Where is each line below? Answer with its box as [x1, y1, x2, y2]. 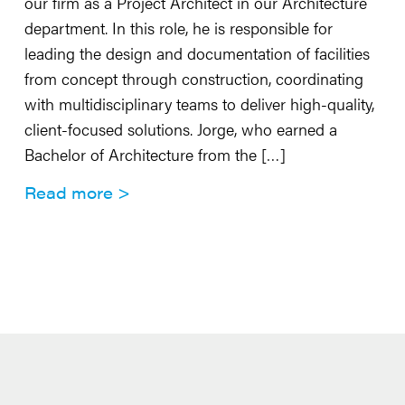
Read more [24, 181, 113, 203]
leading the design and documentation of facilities [24, 42, 370, 64]
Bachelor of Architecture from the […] [24, 143, 286, 165]
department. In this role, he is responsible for [24, 16, 333, 39]
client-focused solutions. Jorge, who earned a [24, 118, 337, 140]
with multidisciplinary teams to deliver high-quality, [24, 92, 374, 115]
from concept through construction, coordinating [24, 67, 363, 89]
